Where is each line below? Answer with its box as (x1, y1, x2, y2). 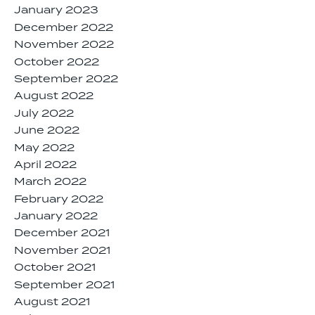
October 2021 (14, 260, 96, 276)
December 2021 (14, 226, 110, 242)
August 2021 (14, 295, 90, 311)
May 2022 (14, 140, 75, 156)
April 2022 (14, 157, 77, 173)
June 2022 (14, 123, 79, 139)
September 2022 (14, 71, 118, 87)
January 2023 (14, 3, 98, 19)
